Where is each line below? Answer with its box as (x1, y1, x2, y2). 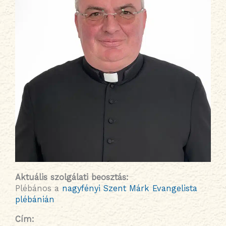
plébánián (15, 195, 54, 205)
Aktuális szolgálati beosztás (15, 173, 126, 183)
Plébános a (15, 184, 62, 194)
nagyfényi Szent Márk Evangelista (62, 184, 197, 194)
